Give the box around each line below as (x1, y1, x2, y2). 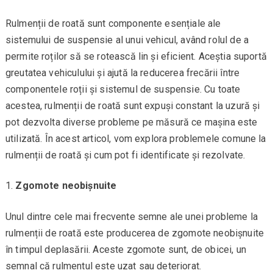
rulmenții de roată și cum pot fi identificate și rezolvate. (5, 149, 246, 161)
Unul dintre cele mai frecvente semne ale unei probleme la (5, 211, 258, 223)
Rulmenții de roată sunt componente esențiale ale (5, 18, 221, 30)
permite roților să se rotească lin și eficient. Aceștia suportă (5, 51, 267, 63)
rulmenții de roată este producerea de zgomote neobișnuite (5, 227, 264, 239)
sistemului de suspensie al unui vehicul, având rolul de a (5, 34, 249, 46)
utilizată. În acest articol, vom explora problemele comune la (5, 133, 266, 145)
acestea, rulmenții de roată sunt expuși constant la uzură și (5, 100, 260, 112)
